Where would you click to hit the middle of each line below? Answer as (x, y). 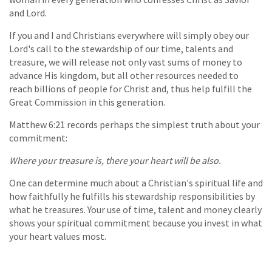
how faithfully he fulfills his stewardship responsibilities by (132, 196)
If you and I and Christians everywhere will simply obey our (129, 35)
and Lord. (28, 12)
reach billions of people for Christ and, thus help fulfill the (131, 88)
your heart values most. (58, 236)
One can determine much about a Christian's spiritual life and (136, 182)
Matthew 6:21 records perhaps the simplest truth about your (134, 124)
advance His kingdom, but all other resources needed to (124, 75)
